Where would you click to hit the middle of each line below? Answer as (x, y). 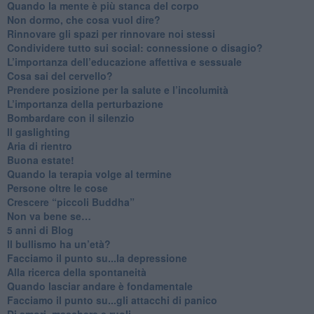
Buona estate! (40, 159)
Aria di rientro (39, 145)
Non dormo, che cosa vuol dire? (83, 19)
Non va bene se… (49, 216)
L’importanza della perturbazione (85, 103)
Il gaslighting (38, 131)
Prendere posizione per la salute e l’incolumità (117, 89)
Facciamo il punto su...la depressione (97, 258)
